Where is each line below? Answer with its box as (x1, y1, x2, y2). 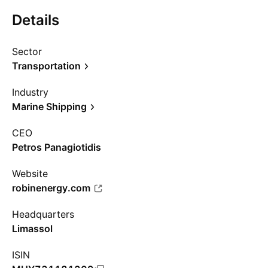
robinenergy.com (12, 182, 90, 194)
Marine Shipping (12, 100, 87, 112)
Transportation (12, 60, 81, 72)
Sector (12, 45, 42, 57)
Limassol (12, 223, 53, 234)
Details (12, 11, 59, 29)
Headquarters (12, 208, 74, 220)
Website (12, 167, 48, 179)
